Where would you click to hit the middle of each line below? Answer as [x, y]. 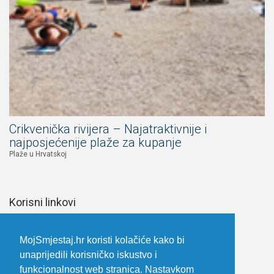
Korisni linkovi [43, 202]
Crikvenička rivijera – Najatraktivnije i [108, 129]
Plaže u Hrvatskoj [38, 154]
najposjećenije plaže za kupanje [95, 143]
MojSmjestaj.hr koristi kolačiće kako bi [102, 240]
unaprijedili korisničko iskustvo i [88, 255]
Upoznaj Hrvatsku [43, 220]
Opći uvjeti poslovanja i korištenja [72, 257]
